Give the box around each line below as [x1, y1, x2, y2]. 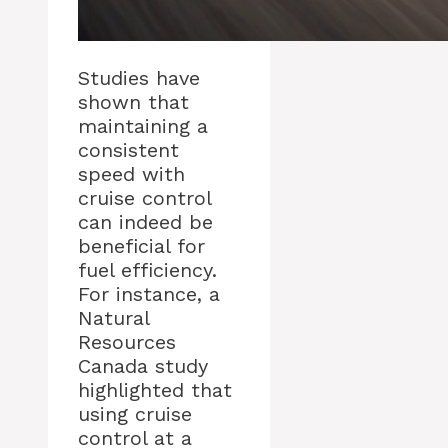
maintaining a [78, 114, 208, 139]
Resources [78, 330, 176, 355]
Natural [78, 306, 149, 331]
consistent [78, 138, 179, 163]
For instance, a [78, 282, 220, 307]
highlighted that [78, 378, 232, 403]
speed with [78, 162, 185, 187]
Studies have [78, 66, 200, 91]
